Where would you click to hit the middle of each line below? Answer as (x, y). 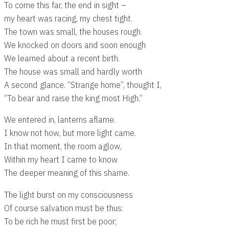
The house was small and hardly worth (73, 72)
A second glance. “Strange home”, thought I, (83, 85)
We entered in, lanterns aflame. (60, 120)
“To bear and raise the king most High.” (73, 98)
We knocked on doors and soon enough (75, 45)
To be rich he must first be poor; (61, 221)
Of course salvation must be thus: (64, 208)
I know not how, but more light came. (70, 133)
